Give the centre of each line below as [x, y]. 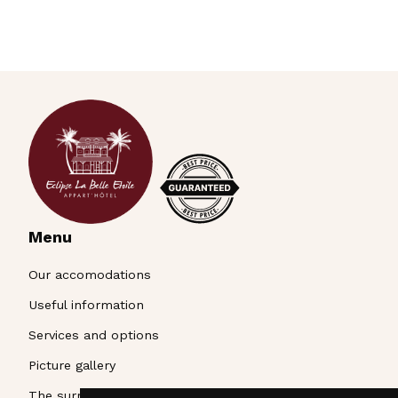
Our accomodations [90, 275]
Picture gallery [72, 365]
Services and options [94, 334]
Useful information [86, 305]
